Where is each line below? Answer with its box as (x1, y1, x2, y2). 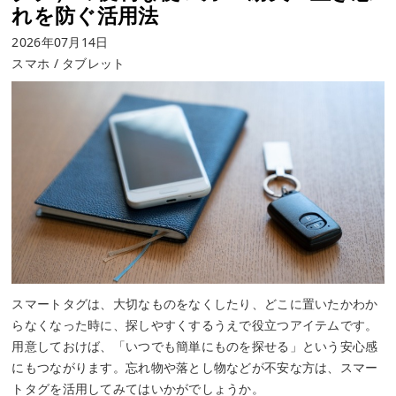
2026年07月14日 (11, 33, 109, 50)
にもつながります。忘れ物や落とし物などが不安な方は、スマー (11, 359, 378, 377)
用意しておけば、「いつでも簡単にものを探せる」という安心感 (11, 338, 378, 355)
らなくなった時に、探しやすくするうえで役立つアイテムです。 (11, 316, 378, 334)
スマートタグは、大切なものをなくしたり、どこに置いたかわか (11, 295, 378, 313)
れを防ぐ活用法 (11, 2, 159, 30)
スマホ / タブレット (11, 54, 126, 72)
